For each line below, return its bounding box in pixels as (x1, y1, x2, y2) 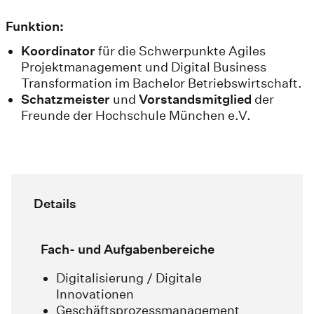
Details (34, 196, 76, 212)
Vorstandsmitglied (139, 92, 252, 107)
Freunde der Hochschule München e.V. (21, 108, 251, 123)
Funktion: (6, 19, 64, 34)
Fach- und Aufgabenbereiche (41, 242, 214, 257)
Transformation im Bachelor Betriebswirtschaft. (21, 76, 302, 91)
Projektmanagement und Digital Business (21, 60, 266, 75)
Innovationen (56, 287, 134, 302)
